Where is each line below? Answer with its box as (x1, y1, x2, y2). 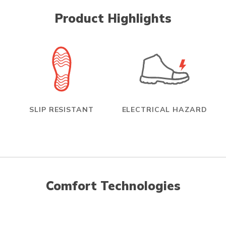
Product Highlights (54, 10, 172, 26)
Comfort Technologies (45, 178, 181, 193)
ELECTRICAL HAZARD (122, 104, 207, 114)
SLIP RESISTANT (29, 104, 94, 114)
